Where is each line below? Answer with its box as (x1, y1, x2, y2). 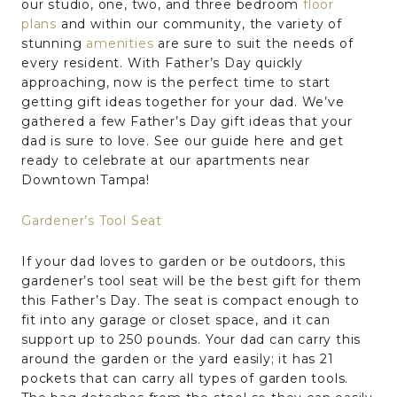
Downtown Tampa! (21, 171, 151, 188)
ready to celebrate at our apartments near (21, 152, 310, 168)
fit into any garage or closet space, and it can (21, 311, 331, 328)
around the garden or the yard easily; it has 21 (21, 350, 334, 367)
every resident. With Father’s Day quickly (21, 54, 303, 71)
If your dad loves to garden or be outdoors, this (21, 253, 346, 269)
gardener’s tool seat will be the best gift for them (21, 272, 362, 289)
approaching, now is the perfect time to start (21, 74, 331, 90)
